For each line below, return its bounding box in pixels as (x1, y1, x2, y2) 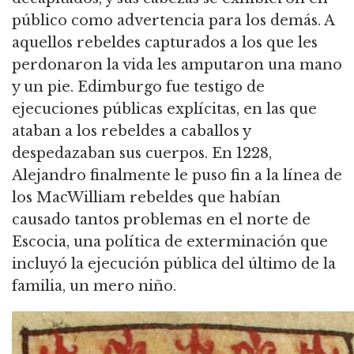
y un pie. (12, 78, 73, 96)
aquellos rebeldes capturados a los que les (12, 34, 318, 52)
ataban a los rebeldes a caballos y (12, 122, 250, 141)
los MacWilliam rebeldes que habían (12, 189, 281, 207)
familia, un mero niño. (12, 277, 176, 296)
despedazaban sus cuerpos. (12, 145, 208, 163)
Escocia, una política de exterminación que (12, 233, 328, 251)
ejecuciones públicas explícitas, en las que (12, 100, 317, 119)
